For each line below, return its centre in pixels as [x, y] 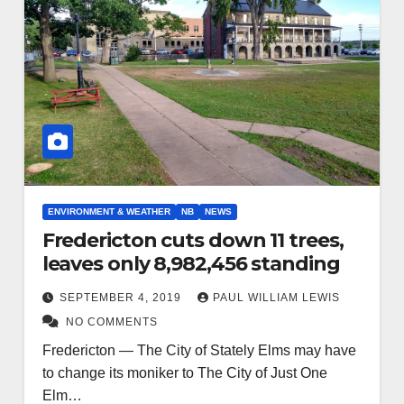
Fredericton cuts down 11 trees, [193, 240]
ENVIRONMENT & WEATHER [109, 211]
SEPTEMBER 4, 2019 [122, 297]
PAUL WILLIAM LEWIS [276, 297]
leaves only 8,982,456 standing [191, 263]
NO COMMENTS [111, 321]
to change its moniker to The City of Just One [184, 372]
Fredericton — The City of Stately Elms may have [199, 350]
